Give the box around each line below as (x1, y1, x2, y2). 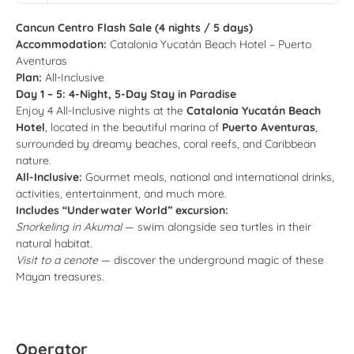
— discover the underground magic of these (98, 252, 324, 267)
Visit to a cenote (16, 252, 98, 267)
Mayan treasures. (16, 269, 104, 284)
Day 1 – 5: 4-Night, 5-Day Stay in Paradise (16, 86, 236, 101)
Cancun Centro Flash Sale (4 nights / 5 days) (16, 20, 253, 35)
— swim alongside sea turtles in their (122, 219, 311, 234)
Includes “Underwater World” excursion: (16, 202, 228, 217)
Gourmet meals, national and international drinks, (82, 169, 334, 184)
